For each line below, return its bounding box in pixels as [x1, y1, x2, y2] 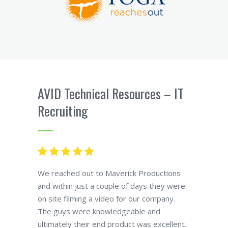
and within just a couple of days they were [38, 180, 185, 191]
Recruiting [38, 100, 88, 121]
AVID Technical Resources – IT [38, 83, 184, 103]
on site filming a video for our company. [38, 193, 175, 204]
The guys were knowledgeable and [38, 206, 160, 216]
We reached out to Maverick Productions [38, 167, 181, 178]
